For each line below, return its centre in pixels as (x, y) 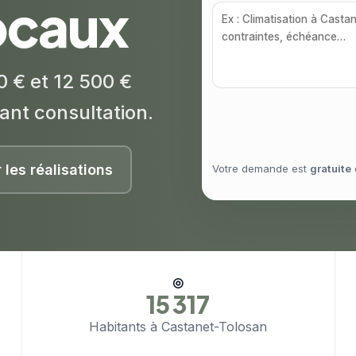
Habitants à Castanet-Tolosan (178, 327)
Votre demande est (261, 169)
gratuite (331, 169)
